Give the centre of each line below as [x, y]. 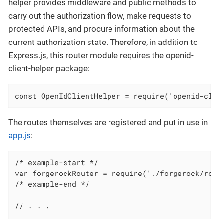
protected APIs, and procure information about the [101, 29]
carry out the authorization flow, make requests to [100, 16]
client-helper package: [49, 69]
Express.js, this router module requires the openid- [101, 55]
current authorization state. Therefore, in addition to [103, 42]
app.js [20, 135]
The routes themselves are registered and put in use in [108, 122]
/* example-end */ [52, 184]
